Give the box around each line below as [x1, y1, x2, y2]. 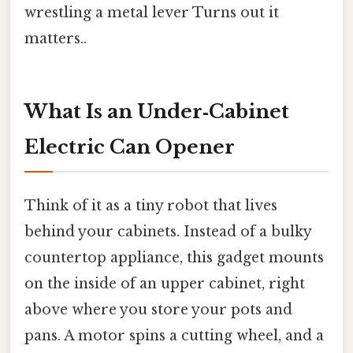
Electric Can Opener [24, 135, 235, 158]
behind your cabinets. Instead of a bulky [24, 222, 311, 240]
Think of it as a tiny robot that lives [24, 196, 277, 214]
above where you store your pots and [24, 300, 292, 318]
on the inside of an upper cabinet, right [24, 274, 305, 292]
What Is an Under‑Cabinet [24, 99, 289, 123]
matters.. [24, 29, 87, 47]
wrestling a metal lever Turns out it [24, 3, 279, 21]
